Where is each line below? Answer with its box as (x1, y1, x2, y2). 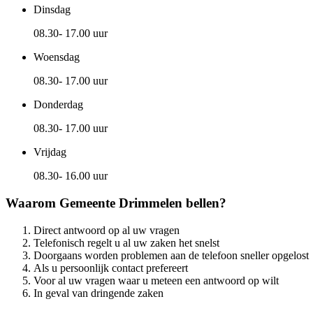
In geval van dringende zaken (34, 286, 163, 299)
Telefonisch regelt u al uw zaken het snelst (34, 236, 219, 249)
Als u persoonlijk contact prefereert (34, 261, 188, 274)
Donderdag (34, 99, 83, 111)
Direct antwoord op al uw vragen (34, 224, 180, 236)
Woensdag (34, 51, 80, 64)
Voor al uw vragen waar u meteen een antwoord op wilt (34, 274, 279, 286)
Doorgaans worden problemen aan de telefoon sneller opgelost (34, 249, 309, 261)
